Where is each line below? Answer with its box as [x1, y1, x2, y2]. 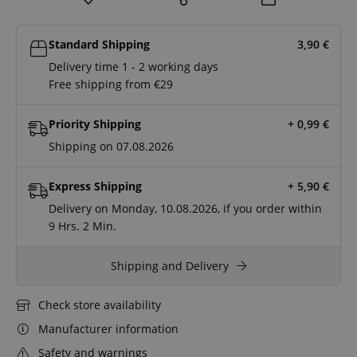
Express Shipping [49, 178, 143, 194]
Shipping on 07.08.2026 [49, 139, 175, 155]
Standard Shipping [49, 37, 151, 53]
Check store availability [37, 297, 161, 313]
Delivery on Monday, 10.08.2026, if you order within [49, 201, 326, 217]
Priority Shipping [49, 116, 142, 132]
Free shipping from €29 [49, 76, 174, 92]
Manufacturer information [37, 321, 178, 337]
